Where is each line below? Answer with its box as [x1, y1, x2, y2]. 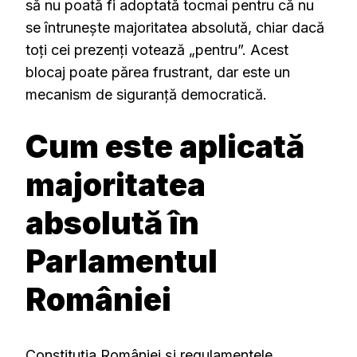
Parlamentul [25, 241, 218, 280]
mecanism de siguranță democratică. [25, 85, 267, 103]
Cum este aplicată [25, 127, 304, 165]
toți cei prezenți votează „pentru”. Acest [25, 41, 288, 58]
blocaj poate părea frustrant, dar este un [25, 63, 290, 80]
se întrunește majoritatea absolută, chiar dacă [25, 18, 324, 36]
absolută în [25, 203, 199, 241]
